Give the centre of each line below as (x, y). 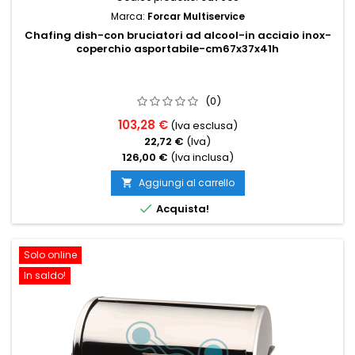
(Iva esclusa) (204, 126)
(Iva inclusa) (202, 157)
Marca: (129, 16)
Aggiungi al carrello (186, 183)
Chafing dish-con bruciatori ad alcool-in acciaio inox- (177, 35)
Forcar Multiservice (196, 16)
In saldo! (45, 275)
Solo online (50, 255)
